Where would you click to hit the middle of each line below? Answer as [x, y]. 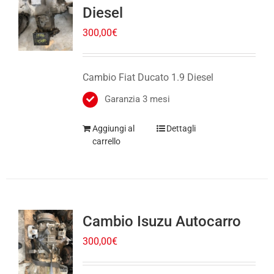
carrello [106, 129]
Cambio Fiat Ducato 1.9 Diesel [148, 65]
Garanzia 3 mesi [137, 87]
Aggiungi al [113, 117]
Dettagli [181, 117]
